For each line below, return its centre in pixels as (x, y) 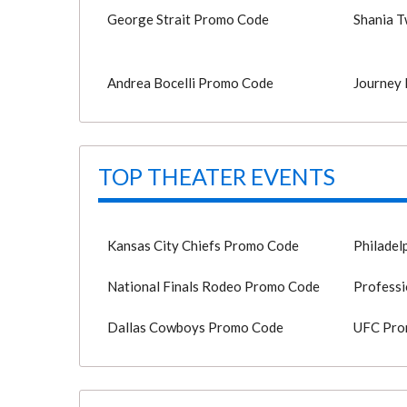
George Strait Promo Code (188, 19)
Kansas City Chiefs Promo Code (203, 245)
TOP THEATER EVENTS (217, 176)
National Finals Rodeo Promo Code (213, 286)
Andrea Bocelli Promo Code (190, 83)
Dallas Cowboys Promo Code (195, 327)
